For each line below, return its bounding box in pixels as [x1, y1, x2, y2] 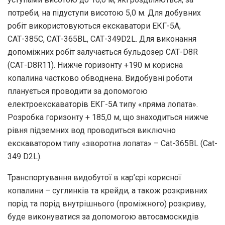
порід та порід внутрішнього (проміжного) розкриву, [8, 198, 206, 208]
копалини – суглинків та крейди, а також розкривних [8, 185, 207, 195]
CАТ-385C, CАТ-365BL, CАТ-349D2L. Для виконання [8, 34, 196, 44]
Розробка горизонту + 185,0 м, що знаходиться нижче [8, 112, 208, 122]
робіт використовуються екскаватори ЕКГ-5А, [8, 21, 181, 31]
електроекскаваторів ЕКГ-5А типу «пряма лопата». [8, 99, 198, 109]
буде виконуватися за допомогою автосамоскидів [8, 211, 199, 221]
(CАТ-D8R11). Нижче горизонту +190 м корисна [8, 60, 183, 70]
